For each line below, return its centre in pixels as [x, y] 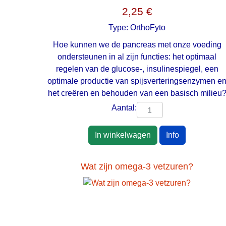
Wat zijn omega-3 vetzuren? [137, 167]
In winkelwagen [123, 135]
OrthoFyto [148, 28]
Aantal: [124, 108]
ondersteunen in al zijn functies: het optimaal [137, 57]
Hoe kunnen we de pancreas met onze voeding [137, 45]
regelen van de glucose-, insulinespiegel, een [137, 69]
